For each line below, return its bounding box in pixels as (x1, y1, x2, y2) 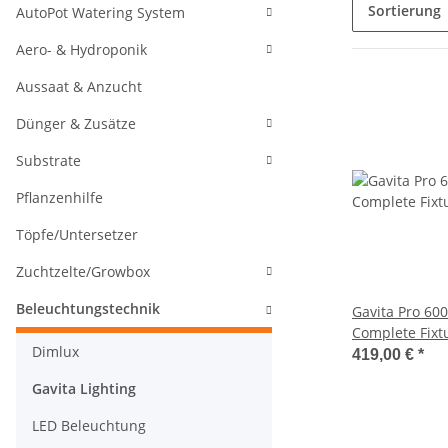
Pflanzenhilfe (16, 188, 103, 207)
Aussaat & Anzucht (16, 77, 142, 96)
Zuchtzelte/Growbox (16, 262, 150, 281)
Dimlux (32, 342, 79, 361)
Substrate (16, 151, 81, 170)
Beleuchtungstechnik (16, 299, 160, 318)
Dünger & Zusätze (16, 114, 136, 133)
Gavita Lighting (32, 379, 136, 398)
